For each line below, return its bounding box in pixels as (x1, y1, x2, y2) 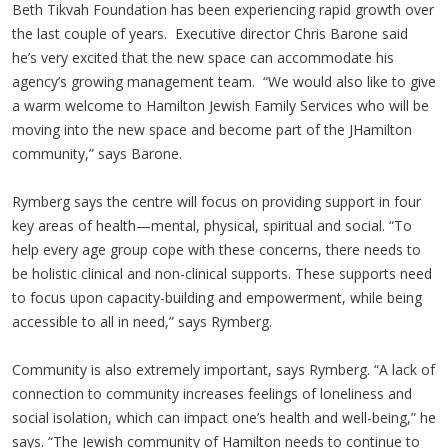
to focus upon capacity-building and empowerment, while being (12, 287, 422, 307)
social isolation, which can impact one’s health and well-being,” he (12, 407, 436, 427)
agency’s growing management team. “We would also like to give (12, 71, 436, 91)
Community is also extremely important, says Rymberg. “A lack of (12, 359, 435, 379)
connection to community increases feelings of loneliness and (12, 383, 412, 403)
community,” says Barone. (12, 143, 182, 163)
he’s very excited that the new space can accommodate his (12, 47, 394, 67)
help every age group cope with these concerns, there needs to (12, 239, 421, 259)
